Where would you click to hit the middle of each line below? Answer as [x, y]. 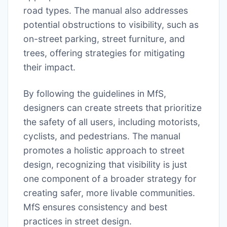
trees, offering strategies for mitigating [104, 53]
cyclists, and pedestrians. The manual [102, 136]
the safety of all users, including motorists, [112, 122]
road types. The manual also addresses [106, 11]
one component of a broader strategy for [110, 179]
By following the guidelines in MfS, [95, 94]
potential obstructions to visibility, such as [111, 25]
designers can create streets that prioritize [112, 108]
